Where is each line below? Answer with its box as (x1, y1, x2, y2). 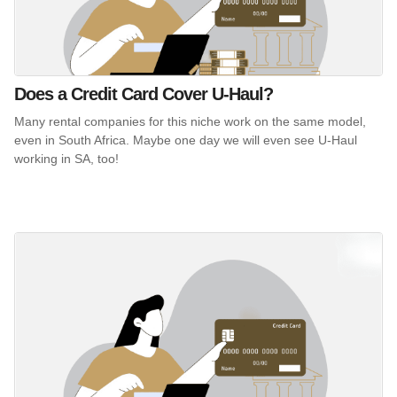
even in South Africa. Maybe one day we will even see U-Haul (14, 132, 357, 147)
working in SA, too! (14, 151, 119, 166)
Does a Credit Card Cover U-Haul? (14, 83, 273, 104)
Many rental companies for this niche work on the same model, (14, 113, 366, 128)
